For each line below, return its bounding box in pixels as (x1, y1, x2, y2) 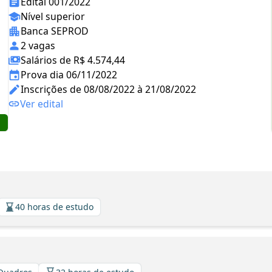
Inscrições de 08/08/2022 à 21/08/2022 (21, 83, 196, 96)
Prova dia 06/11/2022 (21, 68, 117, 81)
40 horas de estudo (15, 201, 93, 212)
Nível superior (21, 10, 85, 23)
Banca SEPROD (21, 24, 89, 38)
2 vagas (21, 39, 55, 52)
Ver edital (20, 97, 63, 110)
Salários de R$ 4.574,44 (21, 53, 125, 67)
